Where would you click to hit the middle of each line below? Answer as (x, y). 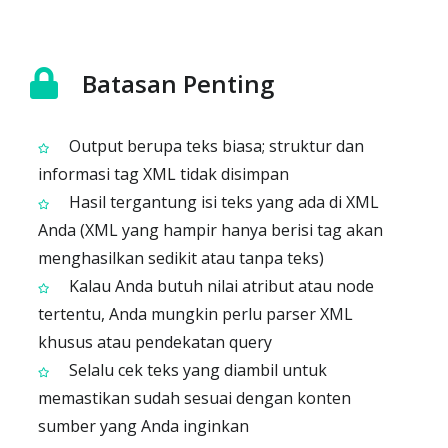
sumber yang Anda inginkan (143, 426)
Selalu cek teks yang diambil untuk (196, 370)
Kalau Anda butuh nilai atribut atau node (219, 286)
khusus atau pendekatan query (155, 342)
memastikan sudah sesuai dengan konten (194, 398)
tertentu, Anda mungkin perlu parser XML (195, 314)
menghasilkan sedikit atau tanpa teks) (181, 258)
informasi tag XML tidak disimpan (163, 174)
